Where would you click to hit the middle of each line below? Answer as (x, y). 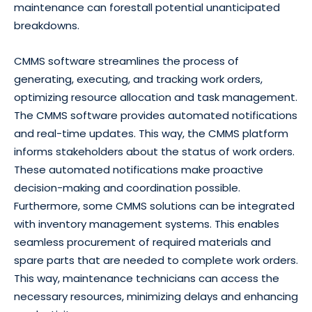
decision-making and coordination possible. (127, 188)
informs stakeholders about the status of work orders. (154, 152)
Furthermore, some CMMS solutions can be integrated (154, 206)
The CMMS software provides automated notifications (156, 116)
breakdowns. (47, 26)
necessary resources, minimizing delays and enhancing (156, 297)
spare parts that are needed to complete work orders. (156, 260)
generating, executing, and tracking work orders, (138, 79)
